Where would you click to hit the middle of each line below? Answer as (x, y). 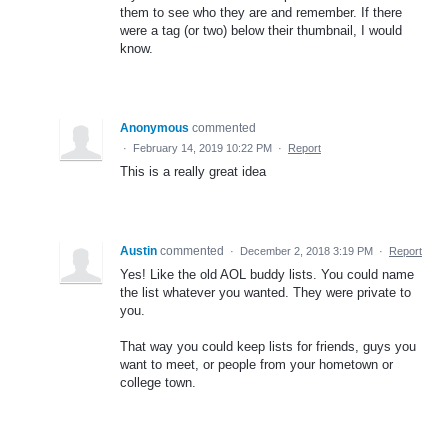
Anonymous (154, 127)
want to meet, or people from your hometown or (256, 364)
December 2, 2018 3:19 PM (306, 250)
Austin (138, 250)
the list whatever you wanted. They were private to (265, 292)
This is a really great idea (193, 171)
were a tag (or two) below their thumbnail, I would (261, 30)
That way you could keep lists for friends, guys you (268, 346)
